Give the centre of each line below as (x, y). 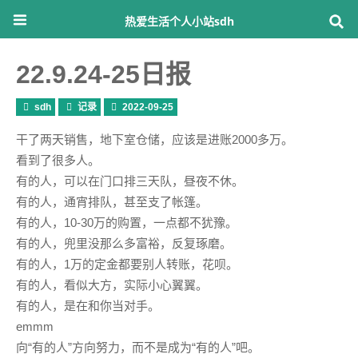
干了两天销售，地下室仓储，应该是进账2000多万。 (155, 139)
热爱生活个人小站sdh (179, 21)
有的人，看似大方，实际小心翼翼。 (112, 285)
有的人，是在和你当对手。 (88, 306)
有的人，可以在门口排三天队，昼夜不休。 (130, 181)
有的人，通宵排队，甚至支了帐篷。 (112, 202)
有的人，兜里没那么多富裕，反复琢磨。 (124, 243)
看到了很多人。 (58, 160)
